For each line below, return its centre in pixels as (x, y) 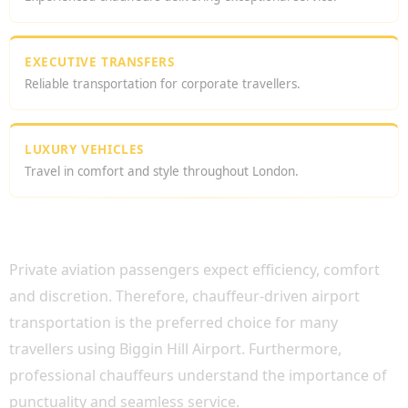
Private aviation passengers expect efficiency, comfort (194, 270)
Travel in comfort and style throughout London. (162, 171)
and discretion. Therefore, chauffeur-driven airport (184, 296)
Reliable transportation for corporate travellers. (163, 84)
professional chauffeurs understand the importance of (198, 375)
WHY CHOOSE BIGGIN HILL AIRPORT (168, 209)
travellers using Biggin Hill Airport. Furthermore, (175, 349)
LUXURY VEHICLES (84, 149)
